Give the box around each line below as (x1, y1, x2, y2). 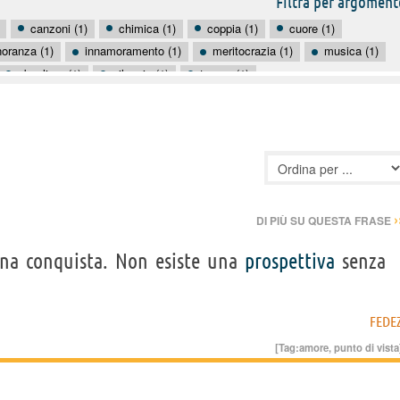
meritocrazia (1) (212, 42, 293, 60)
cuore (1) (289, 19, 335, 37)
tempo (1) (200, 64, 249, 82)
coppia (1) (207, 19, 258, 37)
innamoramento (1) (85, 42, 181, 60)
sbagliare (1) (18, 64, 81, 82)
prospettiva (245, 248, 335, 273)
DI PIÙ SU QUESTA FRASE (256, 212, 394, 229)
